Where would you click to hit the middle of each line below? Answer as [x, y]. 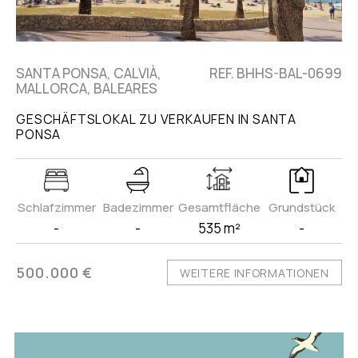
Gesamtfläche [220, 208]
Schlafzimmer [56, 208]
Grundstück [301, 208]
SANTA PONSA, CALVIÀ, [89, 74]
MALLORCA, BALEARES [87, 89]
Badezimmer [138, 208]
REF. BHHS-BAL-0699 [275, 74]
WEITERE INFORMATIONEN [255, 273]
